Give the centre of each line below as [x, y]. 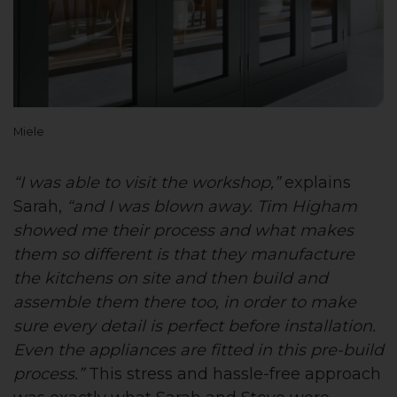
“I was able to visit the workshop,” [147, 182]
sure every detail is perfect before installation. [195, 326]
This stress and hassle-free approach [233, 374]
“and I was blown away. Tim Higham [212, 206]
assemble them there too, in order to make [185, 302]
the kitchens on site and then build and [171, 278]
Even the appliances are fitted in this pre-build [198, 350]
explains [315, 182]
